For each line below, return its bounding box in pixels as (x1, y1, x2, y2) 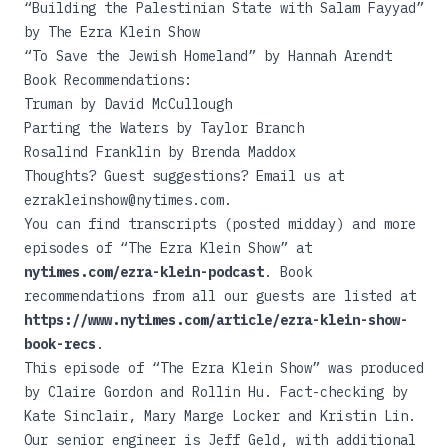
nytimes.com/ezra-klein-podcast (24, 263, 264, 281)
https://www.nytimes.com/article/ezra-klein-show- (24, 311, 408, 329)
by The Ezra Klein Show (24, 23, 200, 41)
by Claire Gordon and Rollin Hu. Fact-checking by (24, 383, 408, 401)
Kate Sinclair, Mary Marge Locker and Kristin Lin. (24, 407, 416, 425)
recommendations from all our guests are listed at (24, 287, 416, 305)
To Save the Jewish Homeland (32, 47, 248, 65)
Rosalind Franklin (24, 143, 160, 161)
